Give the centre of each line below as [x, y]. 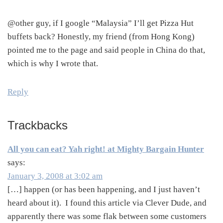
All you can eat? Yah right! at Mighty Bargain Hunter [106, 149]
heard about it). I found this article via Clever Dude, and [107, 203]
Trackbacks [38, 125]
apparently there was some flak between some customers [107, 217]
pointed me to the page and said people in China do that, [106, 50]
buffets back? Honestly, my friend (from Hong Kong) [101, 37]
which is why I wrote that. [53, 64]
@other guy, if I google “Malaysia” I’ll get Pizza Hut [101, 23]
